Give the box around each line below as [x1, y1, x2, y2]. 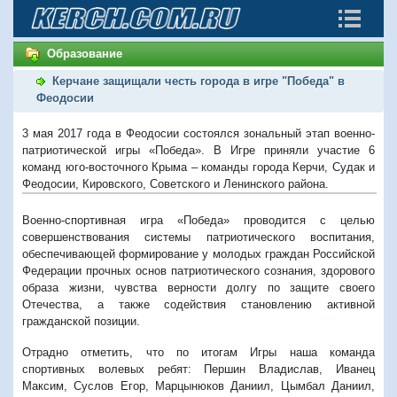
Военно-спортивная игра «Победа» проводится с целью [22, 213, 375, 227]
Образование [47, 47, 122, 60]
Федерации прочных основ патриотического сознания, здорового [22, 263, 375, 277]
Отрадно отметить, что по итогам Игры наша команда [22, 345, 375, 359]
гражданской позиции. [22, 314, 140, 328]
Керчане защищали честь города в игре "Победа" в [52, 74, 345, 88]
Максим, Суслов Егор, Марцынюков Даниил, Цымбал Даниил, [22, 378, 375, 393]
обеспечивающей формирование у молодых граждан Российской [22, 246, 375, 261]
